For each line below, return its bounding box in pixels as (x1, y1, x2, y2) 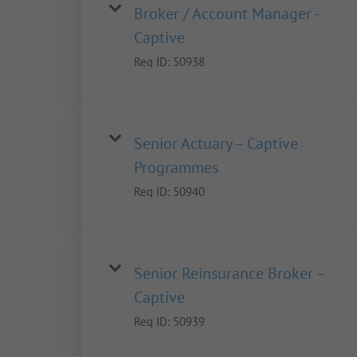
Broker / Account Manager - (134, 3, 318, 25)
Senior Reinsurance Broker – (134, 263, 324, 284)
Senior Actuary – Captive (134, 133, 298, 155)
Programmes (134, 157, 218, 178)
